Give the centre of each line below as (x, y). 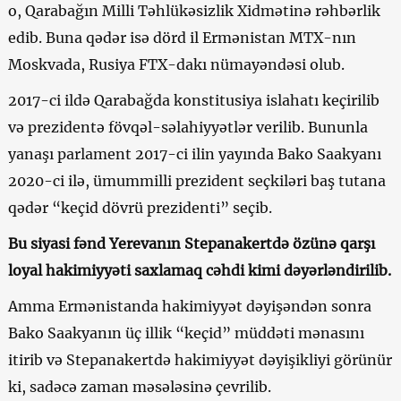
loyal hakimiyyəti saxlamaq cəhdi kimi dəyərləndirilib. (199, 270)
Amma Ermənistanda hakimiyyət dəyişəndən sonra (189, 306)
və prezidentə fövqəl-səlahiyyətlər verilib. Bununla (188, 127)
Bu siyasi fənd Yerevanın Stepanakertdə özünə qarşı (191, 243)
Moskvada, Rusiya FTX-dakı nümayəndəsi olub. (176, 64)
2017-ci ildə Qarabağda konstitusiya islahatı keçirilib (193, 100)
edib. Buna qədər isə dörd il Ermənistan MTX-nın (182, 37)
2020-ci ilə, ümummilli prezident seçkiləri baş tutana (196, 180)
